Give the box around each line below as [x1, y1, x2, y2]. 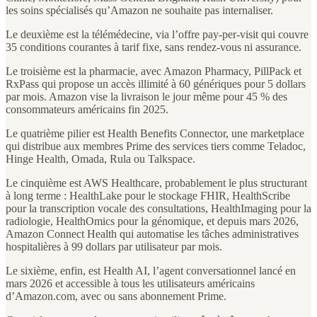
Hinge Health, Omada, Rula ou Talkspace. [6, 153, 195, 166]
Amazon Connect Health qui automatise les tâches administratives [6, 228, 299, 241]
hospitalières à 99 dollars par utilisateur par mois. [6, 241, 222, 253]
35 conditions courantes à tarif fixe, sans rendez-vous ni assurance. [6, 41, 301, 54]
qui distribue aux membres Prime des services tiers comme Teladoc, [6, 140, 306, 153]
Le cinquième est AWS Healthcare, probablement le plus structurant [6, 177, 307, 190]
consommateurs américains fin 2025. [6, 103, 168, 116]
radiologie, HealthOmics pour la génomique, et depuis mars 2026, [6, 215, 299, 228]
